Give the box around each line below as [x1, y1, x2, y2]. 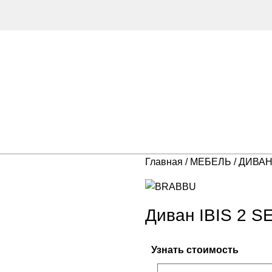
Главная [145, 156, 185, 167]
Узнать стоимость [151, 244, 239, 255]
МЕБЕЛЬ [190, 156, 234, 167]
